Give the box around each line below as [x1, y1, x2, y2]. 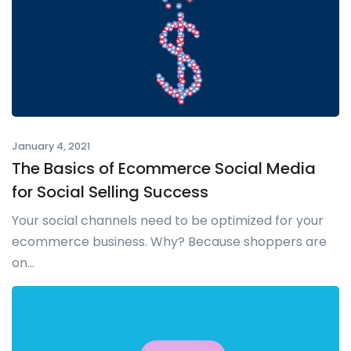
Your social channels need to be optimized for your [12, 212, 324, 230]
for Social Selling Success [12, 181, 208, 204]
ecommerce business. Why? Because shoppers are [12, 233, 327, 251]
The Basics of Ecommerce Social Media [12, 157, 316, 180]
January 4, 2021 [12, 139, 90, 154]
